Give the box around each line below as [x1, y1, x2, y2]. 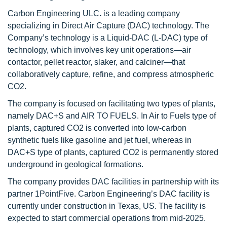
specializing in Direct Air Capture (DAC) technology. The [8, 21, 209, 30]
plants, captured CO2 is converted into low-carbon [8, 124, 186, 132]
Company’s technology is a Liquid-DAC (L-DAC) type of [8, 33, 207, 42]
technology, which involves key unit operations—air [8, 46, 191, 54]
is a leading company [101, 9, 180, 18]
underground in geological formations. [8, 160, 143, 169]
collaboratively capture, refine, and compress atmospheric [8, 70, 214, 79]
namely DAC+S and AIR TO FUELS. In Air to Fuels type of [8, 111, 216, 120]
